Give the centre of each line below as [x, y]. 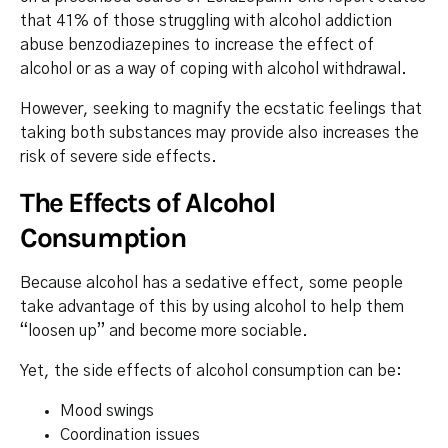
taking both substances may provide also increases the [219, 133]
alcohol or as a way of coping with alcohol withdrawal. [213, 69]
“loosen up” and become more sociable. [164, 331]
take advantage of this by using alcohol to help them [212, 307]
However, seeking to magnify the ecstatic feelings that [221, 109]
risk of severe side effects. [118, 157]
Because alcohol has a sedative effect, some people [211, 283]
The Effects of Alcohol [148, 202]
